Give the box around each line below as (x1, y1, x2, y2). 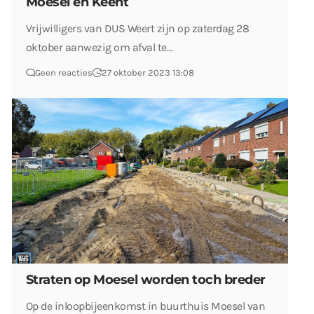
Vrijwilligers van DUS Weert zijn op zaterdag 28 (26, 22, 250, 36)
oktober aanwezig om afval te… (26, 41, 173, 55)
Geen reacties (35, 67, 93, 78)
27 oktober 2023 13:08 (102, 67, 194, 78)
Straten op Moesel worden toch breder (26, 271, 266, 287)
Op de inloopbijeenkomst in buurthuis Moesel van (26, 299, 266, 313)
